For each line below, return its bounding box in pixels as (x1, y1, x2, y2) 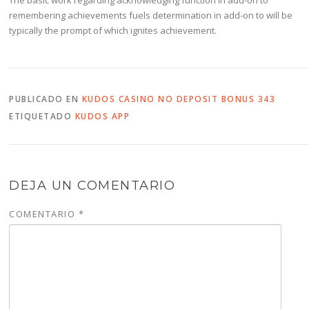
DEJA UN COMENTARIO (9, 178, 176, 194)
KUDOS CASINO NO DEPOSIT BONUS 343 (81, 93, 276, 106)
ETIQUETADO (9, 110, 75, 123)
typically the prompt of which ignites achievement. (9, 23, 217, 37)
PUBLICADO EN (9, 93, 82, 106)
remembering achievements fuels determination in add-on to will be (9, 8, 293, 21)
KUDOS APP (74, 110, 130, 123)
